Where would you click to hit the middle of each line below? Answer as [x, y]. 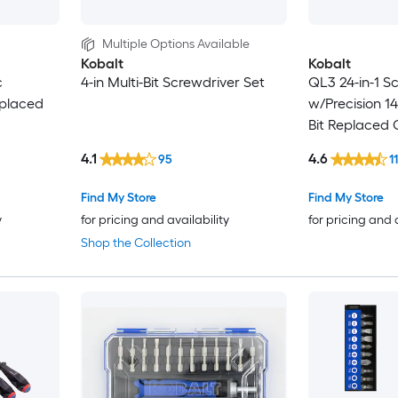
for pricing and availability [155, 220]
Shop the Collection [135, 243]
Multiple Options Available [175, 44]
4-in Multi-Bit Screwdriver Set [172, 83]
